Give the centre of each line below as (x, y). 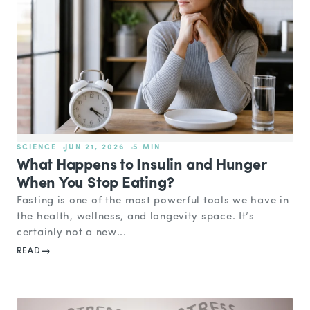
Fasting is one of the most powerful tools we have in (153, 201)
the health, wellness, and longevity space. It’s (136, 217)
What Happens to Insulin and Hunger (142, 165)
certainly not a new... (72, 232)
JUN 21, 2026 (94, 147)
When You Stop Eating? (95, 183)
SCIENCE (37, 147)
